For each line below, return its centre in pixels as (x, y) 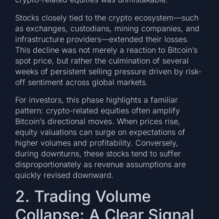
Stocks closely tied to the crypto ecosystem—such (107, 17)
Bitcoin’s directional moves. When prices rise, (98, 121)
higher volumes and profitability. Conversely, (97, 143)
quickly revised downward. (65, 175)
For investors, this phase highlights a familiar (97, 100)
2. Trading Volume (83, 197)
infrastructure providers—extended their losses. (102, 39)
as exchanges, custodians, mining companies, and (108, 28)
